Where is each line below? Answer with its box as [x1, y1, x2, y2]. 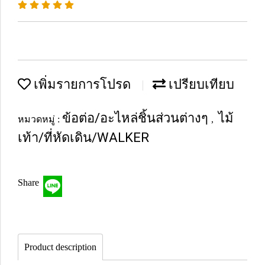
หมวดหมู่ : [18, 114, 62, 124]
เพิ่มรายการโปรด [31, 77, 131, 92]
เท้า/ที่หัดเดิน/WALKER [18, 130, 149, 145]
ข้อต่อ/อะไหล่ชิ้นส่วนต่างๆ [62, 111, 211, 125]
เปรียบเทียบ [166, 77, 234, 92]
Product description [24, 242, 96, 252]
